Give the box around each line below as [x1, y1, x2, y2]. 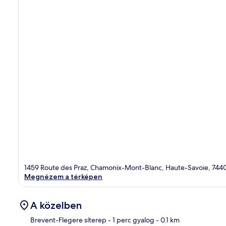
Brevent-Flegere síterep [30, 215, 106, 224]
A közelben [30, 199, 82, 211]
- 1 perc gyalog [106, 215, 154, 224]
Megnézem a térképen [24, 172, 102, 181]
